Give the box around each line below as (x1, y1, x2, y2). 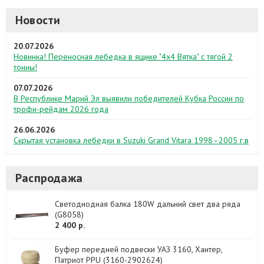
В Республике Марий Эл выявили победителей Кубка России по (14, 93, 244, 104)
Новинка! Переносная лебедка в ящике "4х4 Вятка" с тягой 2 (14, 51, 233, 62)
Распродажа (15, 170, 82, 186)
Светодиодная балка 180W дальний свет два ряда (55, 199, 240, 209)
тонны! (14, 62, 37, 72)
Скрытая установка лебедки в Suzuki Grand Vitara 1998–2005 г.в (14, 135, 249, 146)
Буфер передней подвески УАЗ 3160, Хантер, (55, 244, 222, 255)
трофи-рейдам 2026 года (14, 104, 108, 114)
